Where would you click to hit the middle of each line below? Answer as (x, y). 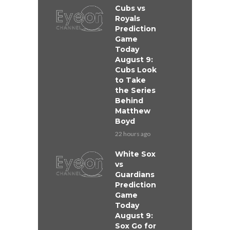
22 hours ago (133, 134)
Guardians (135, 175)
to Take (130, 80)
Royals (128, 19)
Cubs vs (130, 8)
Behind (129, 101)
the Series (135, 91)
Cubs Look (136, 70)
